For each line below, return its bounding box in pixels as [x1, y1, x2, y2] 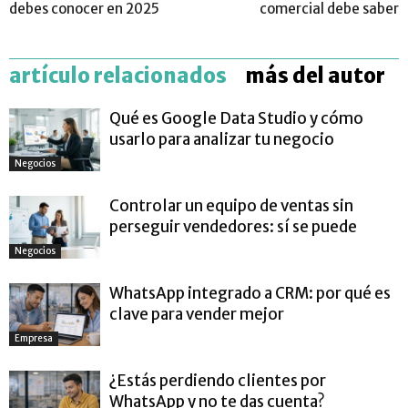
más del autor [245, 63, 385, 89]
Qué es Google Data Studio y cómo [109, 108, 363, 129]
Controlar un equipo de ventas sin [109, 196, 353, 217]
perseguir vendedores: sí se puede [109, 217, 357, 238]
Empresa [15, 332, 53, 345]
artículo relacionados [9, 63, 227, 89]
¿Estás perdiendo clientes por [109, 371, 326, 392]
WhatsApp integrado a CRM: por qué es [109, 283, 391, 304]
